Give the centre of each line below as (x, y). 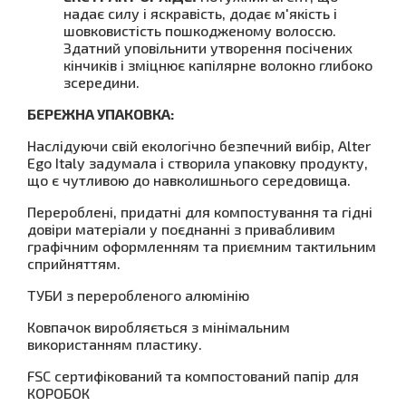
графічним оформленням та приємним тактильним (202, 246)
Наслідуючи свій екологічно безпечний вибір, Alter (199, 145)
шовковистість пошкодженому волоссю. (200, 30)
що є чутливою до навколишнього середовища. (189, 180)
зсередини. (101, 82)
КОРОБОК (58, 393)
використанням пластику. (115, 344)
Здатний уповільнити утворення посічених (208, 48)
